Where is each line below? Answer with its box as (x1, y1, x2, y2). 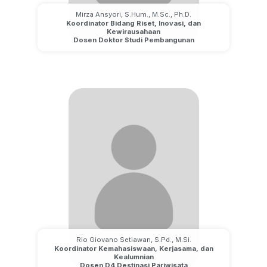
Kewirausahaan (107, 27, 160, 36)
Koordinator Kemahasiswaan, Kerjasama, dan (54, 244, 213, 253)
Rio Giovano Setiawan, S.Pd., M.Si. (76, 235, 191, 244)
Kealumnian (113, 252, 154, 261)
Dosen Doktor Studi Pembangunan (73, 36, 194, 45)
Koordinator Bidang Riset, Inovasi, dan (66, 19, 201, 28)
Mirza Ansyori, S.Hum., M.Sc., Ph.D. (76, 10, 191, 19)
